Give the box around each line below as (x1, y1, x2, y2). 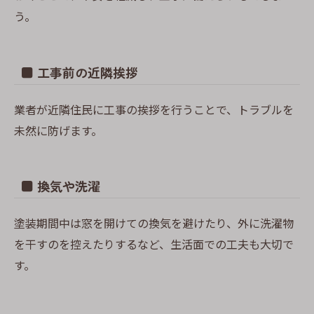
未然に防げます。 (14, 121, 102, 139)
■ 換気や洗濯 (21, 177, 100, 195)
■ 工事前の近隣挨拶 (21, 62, 138, 81)
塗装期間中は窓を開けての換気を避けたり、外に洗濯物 (14, 214, 294, 231)
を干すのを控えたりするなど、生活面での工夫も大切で (14, 235, 294, 252)
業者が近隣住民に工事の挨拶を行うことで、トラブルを (14, 100, 294, 118)
